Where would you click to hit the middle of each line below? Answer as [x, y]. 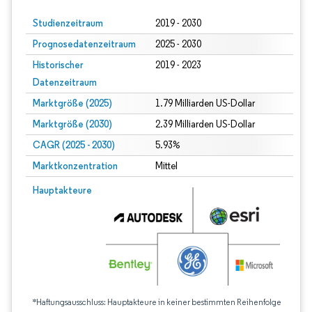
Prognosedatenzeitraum [84, 44]
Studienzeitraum [68, 23]
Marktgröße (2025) [72, 103]
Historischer [58, 65]
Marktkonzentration [75, 166]
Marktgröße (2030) [72, 124]
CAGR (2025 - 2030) [74, 145]
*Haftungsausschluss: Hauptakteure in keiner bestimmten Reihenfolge [157, 302]
